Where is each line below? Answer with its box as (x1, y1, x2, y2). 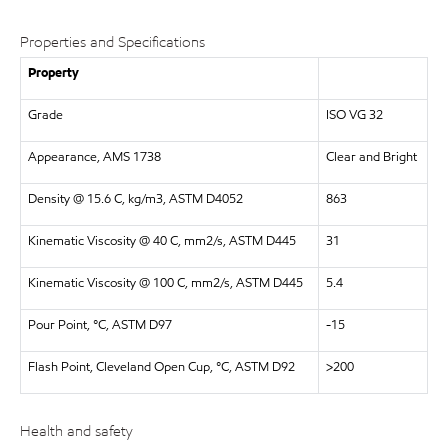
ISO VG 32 (325, 106, 383, 124)
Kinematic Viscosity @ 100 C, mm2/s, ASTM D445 (27, 274, 303, 292)
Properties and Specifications (20, 31, 205, 52)
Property (27, 64, 79, 82)
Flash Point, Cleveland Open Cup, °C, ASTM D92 (27, 358, 295, 376)
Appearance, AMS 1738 (27, 148, 161, 166)
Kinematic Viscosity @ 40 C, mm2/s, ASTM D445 (27, 232, 296, 250)
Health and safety (20, 421, 132, 441)
